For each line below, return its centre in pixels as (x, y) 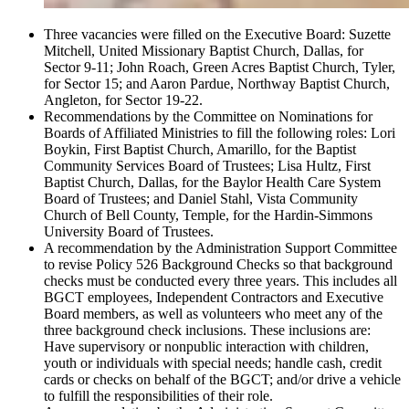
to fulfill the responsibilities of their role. (158, 395)
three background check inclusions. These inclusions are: (207, 330)
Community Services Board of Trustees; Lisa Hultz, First (207, 165)
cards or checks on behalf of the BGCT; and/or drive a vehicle (222, 379)
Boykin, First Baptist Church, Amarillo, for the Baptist (200, 149)
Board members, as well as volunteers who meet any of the (213, 313)
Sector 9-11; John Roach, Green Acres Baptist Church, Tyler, (220, 67)
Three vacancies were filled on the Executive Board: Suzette (217, 34)
